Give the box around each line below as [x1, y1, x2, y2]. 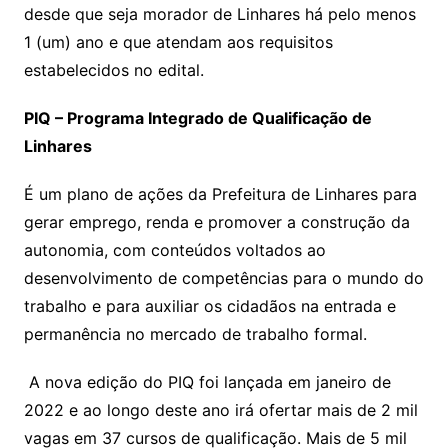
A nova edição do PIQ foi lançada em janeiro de [23, 372, 391, 393]
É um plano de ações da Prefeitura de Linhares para [23, 184, 417, 205]
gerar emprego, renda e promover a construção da [23, 212, 410, 233]
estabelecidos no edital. [23, 60, 204, 81]
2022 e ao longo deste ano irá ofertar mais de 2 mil [23, 400, 418, 421]
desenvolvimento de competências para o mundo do [23, 268, 424, 289]
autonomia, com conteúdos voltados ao [23, 240, 326, 261]
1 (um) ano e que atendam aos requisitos [23, 32, 333, 53]
